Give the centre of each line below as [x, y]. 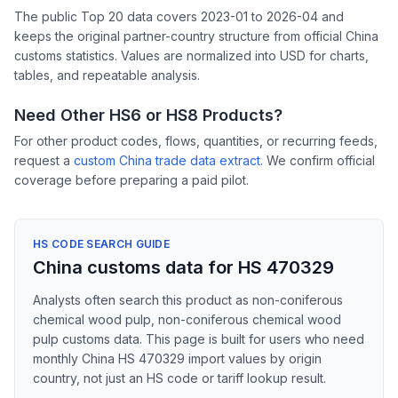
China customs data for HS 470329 [183, 267]
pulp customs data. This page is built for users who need [199, 339]
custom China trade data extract [167, 160]
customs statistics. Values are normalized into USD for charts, [191, 56]
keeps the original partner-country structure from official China [196, 36]
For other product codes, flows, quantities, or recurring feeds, [196, 141]
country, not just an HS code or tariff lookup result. [179, 378]
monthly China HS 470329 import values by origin [177, 358]
